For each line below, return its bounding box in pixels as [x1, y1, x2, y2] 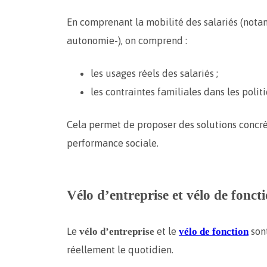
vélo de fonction [179, 226, 249, 238]
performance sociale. [67, 137, 159, 150]
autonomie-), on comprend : [67, 35, 187, 47]
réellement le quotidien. [67, 244, 173, 256]
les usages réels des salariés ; [91, 67, 218, 80]
